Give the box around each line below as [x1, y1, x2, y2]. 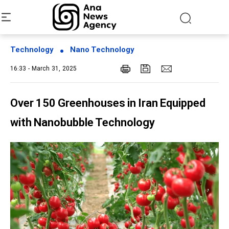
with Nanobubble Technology [10, 115, 155, 132]
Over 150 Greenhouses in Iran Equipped [10, 96, 205, 112]
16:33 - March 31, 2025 [10, 64, 77, 74]
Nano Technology [70, 44, 134, 56]
